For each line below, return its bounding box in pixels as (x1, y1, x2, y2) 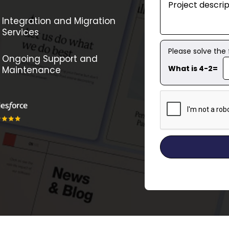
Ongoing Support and (2, 53, 98, 65)
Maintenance (2, 64, 61, 76)
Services (2, 26, 39, 38)
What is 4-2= (168, 63, 218, 74)
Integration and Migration (2, 15, 116, 27)
